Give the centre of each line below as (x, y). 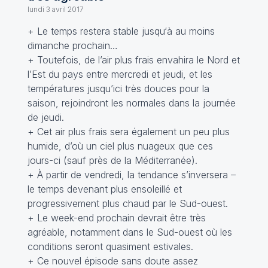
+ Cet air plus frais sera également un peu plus (128, 132)
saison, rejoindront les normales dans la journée (131, 103)
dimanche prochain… (72, 45)
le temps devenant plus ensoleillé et (104, 189)
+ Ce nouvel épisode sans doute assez (112, 261)
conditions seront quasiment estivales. (110, 246)
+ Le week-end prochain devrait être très (116, 218)
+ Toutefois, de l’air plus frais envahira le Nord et (133, 60)
